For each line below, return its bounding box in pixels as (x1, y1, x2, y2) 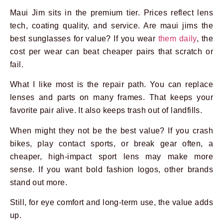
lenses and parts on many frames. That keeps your (10, 93, 213, 102)
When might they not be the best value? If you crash (10, 126, 213, 135)
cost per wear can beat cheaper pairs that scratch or (10, 47, 213, 56)
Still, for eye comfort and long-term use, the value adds (10, 198, 213, 207)
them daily (158, 34, 197, 43)
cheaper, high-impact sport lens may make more (10, 152, 213, 161)
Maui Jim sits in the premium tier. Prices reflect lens (10, 8, 213, 17)
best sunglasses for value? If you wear (10, 34, 158, 43)
